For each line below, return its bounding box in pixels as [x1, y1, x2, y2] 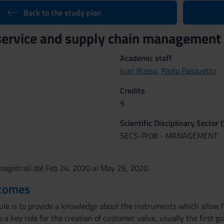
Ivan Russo [119, 64, 157, 76]
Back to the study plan [23, 6, 101, 18]
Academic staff [119, 52, 172, 64]
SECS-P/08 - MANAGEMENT [119, 129, 217, 141]
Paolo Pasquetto [160, 64, 216, 76]
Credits [119, 84, 145, 96]
